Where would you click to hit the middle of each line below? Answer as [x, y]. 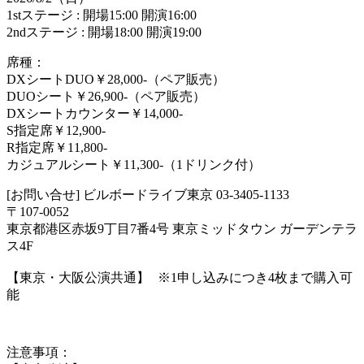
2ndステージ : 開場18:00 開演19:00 [104, 32]
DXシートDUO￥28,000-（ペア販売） [116, 79]
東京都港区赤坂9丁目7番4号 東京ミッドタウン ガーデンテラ [182, 228]
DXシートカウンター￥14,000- [95, 113]
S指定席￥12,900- [56, 130]
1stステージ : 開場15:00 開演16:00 [102, 15]
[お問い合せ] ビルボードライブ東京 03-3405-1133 [148, 194]
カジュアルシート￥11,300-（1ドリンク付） [134, 164]
